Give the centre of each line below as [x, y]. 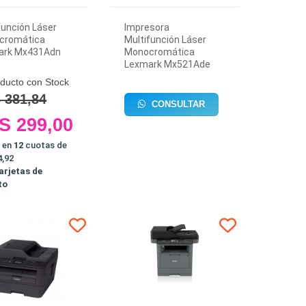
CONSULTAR [177, 104]
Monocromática [160, 52]
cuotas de [45, 145]
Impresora [147, 27]
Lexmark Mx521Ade [168, 64]
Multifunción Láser [166, 40]
